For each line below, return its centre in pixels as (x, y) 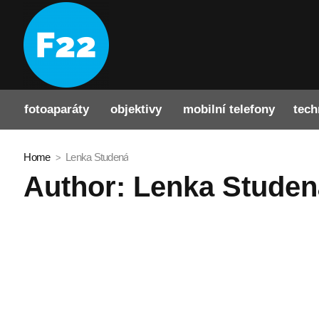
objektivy (136, 110)
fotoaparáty (57, 110)
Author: (79, 187)
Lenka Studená (97, 157)
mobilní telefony (229, 110)
